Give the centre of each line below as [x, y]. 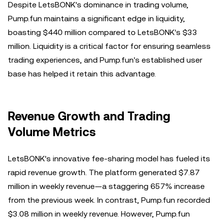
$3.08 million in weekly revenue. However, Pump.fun [99, 214]
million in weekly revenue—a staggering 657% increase [106, 186]
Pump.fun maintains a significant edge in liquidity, [96, 18]
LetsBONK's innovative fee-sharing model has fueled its [109, 159]
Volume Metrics [52, 132]
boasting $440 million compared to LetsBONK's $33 [103, 32]
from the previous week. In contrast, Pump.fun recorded [109, 200]
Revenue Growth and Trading [89, 116]
